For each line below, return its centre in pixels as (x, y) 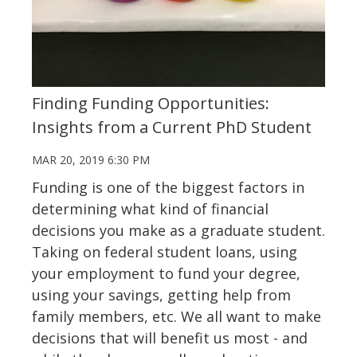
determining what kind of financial (150, 208)
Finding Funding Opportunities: (151, 103)
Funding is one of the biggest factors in (168, 187)
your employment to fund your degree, (166, 273)
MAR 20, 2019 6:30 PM (91, 159)
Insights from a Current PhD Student (172, 127)
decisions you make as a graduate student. (178, 230)
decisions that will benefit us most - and (170, 337)
